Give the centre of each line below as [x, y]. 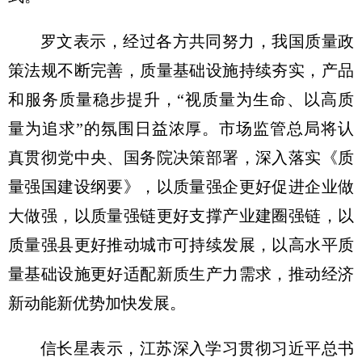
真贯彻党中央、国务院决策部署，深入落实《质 [181, 157]
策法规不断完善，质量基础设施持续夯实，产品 [181, 70]
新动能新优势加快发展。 [97, 303]
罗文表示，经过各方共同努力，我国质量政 [197, 41]
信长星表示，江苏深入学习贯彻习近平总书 [197, 348]
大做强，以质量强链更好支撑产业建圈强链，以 [181, 215]
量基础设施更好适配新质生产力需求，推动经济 [181, 274]
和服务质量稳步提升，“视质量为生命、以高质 [181, 99]
